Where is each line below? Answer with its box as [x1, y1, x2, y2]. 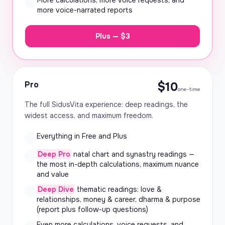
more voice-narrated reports [37, 6, 133, 15]
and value [37, 170, 69, 179]
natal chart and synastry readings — [71, 150, 194, 159]
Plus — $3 [95, 32, 130, 41]
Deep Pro [38, 150, 70, 159]
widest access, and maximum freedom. [25, 111, 153, 120]
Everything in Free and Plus [37, 132, 127, 141]
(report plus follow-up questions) [37, 205, 148, 214]
